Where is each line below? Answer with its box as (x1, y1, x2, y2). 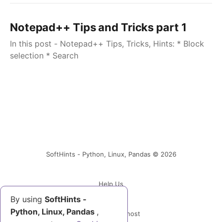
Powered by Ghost (82, 210, 140, 218)
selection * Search (10, 51, 78, 60)
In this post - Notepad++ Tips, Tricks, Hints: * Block (10, 39, 204, 49)
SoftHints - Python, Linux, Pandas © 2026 (46, 150, 176, 158)
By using (10, 194, 45, 204)
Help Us (99, 180, 123, 188)
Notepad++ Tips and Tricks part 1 (10, 21, 187, 34)
